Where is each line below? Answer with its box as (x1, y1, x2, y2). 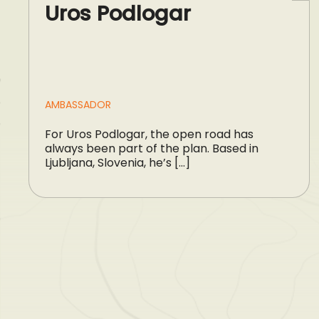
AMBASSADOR (45, 97, 112, 112)
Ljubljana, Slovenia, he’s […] (45, 154, 191, 171)
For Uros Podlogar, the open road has (45, 125, 254, 142)
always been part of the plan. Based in (45, 140, 259, 157)
